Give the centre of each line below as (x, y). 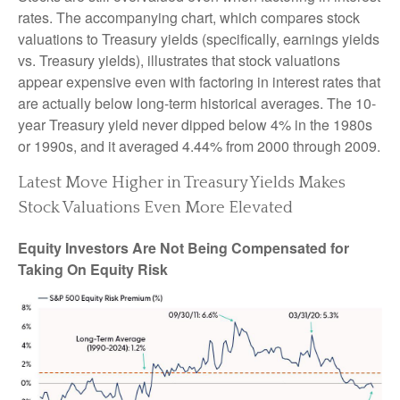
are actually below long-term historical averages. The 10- (197, 103)
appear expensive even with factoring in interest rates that (199, 81)
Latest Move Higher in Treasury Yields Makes (182, 182)
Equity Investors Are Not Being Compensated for (183, 247)
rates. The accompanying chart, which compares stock (189, 17)
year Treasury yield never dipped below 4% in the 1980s (195, 124)
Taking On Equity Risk (93, 269)
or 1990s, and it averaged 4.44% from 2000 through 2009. (199, 146)
